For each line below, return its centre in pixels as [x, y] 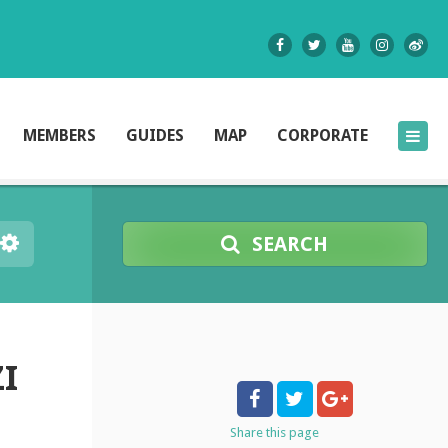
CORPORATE [322, 135]
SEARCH [290, 244]
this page [293, 432]
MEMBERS [59, 135]
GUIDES [155, 135]
